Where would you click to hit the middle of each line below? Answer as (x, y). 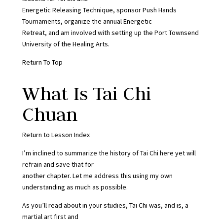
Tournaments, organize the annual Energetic (87, 21)
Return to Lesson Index (56, 134)
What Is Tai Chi (87, 93)
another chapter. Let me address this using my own (97, 175)
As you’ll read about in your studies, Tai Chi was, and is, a (105, 205)
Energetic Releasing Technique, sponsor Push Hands (99, 10)
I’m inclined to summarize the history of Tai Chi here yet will (109, 153)
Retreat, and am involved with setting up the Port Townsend (110, 32)
